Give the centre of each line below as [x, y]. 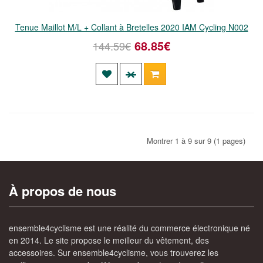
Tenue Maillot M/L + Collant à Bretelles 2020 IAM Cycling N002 [131, 27]
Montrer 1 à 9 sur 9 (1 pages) [196, 141]
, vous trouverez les [182, 252]
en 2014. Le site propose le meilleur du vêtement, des [109, 240]
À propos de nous [63, 191]
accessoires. [32, 252]
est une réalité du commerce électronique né [167, 228]
